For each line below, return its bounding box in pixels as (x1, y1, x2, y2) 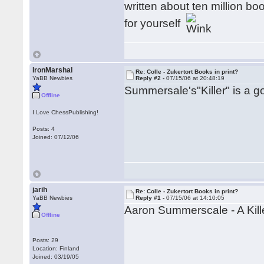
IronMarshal (32, 66, 73, 74)
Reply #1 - (136, 194, 167, 201)
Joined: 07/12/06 (32, 134, 80, 140)
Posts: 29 (32, 237, 59, 243)
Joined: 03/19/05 (32, 253, 80, 260)
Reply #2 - (136, 75, 167, 81)
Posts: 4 (32, 126, 55, 132)
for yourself (124, 16, 187, 29)
